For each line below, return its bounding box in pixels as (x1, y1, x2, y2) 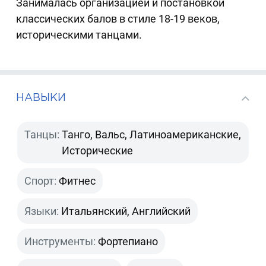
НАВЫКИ (16, 91, 66, 103)
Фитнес (59, 175, 96, 188)
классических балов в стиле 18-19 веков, (16, 12, 220, 25)
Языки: (24, 205, 59, 218)
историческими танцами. (16, 28, 142, 41)
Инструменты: (24, 235, 96, 248)
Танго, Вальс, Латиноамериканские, (62, 128, 242, 141)
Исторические (62, 144, 134, 157)
